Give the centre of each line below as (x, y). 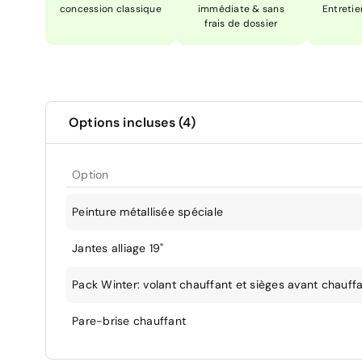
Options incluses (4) (133, 122)
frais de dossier (241, 23)
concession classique (110, 8)
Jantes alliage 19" (118, 248)
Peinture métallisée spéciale (147, 211)
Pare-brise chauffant (129, 320)
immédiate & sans (241, 8)
